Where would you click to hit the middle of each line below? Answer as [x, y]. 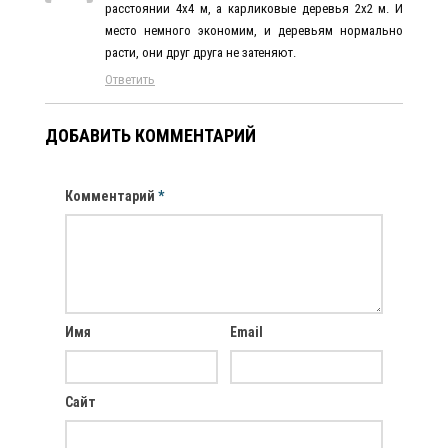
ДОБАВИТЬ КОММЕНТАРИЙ [150, 135]
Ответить [130, 79]
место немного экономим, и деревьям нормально [254, 30]
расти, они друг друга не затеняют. [200, 52]
